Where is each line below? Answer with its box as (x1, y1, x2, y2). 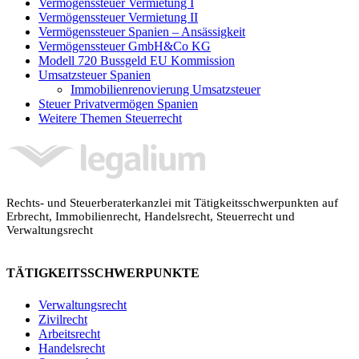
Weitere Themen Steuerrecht (38, 111, 182, 125)
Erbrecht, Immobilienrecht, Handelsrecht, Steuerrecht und (6, 209, 295, 223)
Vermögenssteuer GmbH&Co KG (38, 38, 211, 53)
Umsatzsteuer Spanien (38, 67, 151, 82)
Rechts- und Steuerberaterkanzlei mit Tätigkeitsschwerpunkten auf (6, 196, 338, 209)
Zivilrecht (38, 312, 87, 326)
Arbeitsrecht (38, 326, 100, 341)
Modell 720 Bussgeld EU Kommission (38, 53, 235, 67)
